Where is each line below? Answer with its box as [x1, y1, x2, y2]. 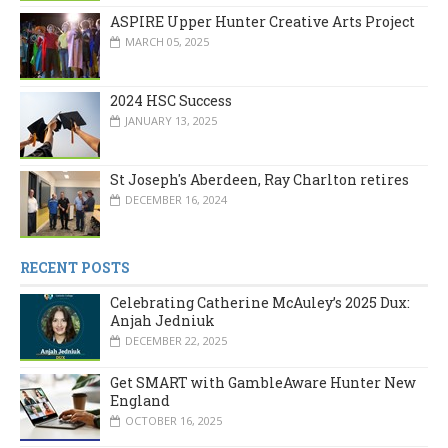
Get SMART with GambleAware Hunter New [110, 372, 416, 392]
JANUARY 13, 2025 [125, 113, 217, 129]
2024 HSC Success [110, 91, 232, 111]
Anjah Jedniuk [110, 311, 215, 331]
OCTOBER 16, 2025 [125, 412, 222, 428]
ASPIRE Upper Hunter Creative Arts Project [110, 12, 415, 32]
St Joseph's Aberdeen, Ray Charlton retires [110, 170, 409, 190]
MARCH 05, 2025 [125, 34, 209, 50]
